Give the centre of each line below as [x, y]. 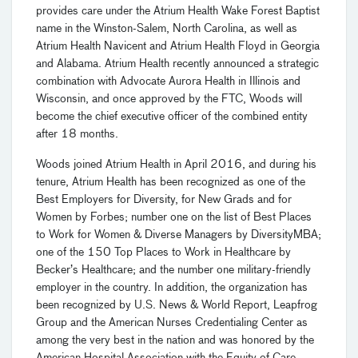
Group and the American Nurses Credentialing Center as [172, 323]
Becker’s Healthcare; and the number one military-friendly [173, 270]
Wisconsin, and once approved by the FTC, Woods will [169, 99]
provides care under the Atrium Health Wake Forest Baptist [178, 12]
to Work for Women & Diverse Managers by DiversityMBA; [179, 235]
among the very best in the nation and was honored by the [175, 341]
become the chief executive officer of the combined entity [172, 117]
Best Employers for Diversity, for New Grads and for [164, 200]
